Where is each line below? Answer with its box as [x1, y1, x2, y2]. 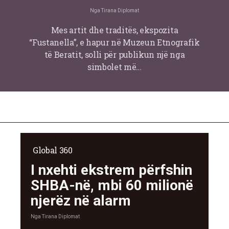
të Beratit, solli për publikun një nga [44, 49, 185, 60]
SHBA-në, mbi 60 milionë [31, 177, 193, 194]
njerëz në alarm [31, 192, 131, 210]
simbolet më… [87, 61, 142, 73]
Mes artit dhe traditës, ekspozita [51, 25, 178, 36]
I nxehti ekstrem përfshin [31, 162, 192, 179]
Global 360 [33, 145, 73, 156]
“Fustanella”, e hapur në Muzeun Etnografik [29, 37, 200, 48]
